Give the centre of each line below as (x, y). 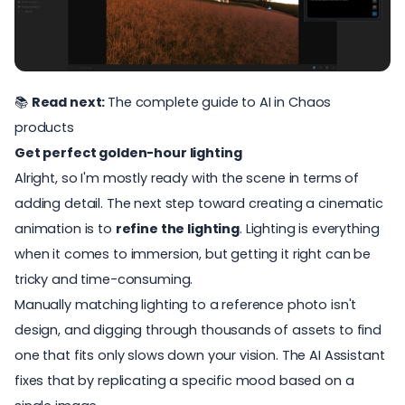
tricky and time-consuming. (104, 280)
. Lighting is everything (309, 229)
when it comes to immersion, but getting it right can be (193, 254)
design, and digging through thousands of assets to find (198, 330)
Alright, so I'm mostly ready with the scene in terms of (187, 179)
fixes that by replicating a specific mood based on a (184, 381)
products (44, 128)
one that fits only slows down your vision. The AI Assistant (200, 356)
